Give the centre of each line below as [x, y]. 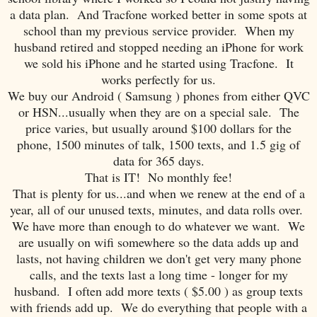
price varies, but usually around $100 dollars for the [158, 128]
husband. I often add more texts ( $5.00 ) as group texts [158, 290]
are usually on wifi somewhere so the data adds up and [158, 242]
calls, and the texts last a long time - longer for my [158, 274]
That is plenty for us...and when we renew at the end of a [158, 193]
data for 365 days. [158, 160]
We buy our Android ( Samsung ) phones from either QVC [158, 95]
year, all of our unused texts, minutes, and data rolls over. [158, 209]
